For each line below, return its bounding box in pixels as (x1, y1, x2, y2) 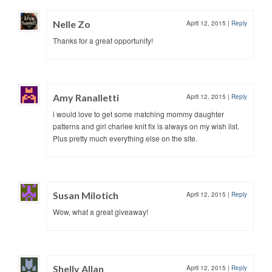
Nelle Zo (53, 18, 90, 30)
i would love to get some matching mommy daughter (53, 108, 224, 119)
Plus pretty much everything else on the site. (53, 132, 197, 143)
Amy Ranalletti (53, 91, 119, 103)
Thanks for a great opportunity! (53, 35, 153, 46)
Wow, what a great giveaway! (53, 206, 148, 217)
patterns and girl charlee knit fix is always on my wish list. (53, 120, 239, 131)
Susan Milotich (53, 189, 118, 201)
